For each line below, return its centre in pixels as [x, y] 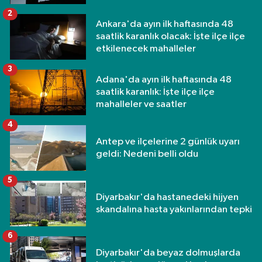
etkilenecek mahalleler [146, 49]
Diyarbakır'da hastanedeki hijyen [167, 197]
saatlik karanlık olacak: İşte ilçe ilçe [170, 37]
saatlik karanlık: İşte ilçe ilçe [155, 92]
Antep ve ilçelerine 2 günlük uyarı [168, 142]
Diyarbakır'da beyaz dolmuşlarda [168, 253]
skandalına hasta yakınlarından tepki [174, 209]
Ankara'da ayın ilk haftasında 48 [165, 25]
